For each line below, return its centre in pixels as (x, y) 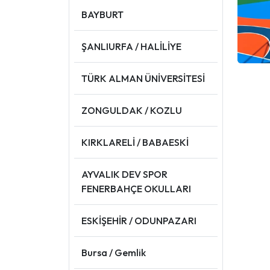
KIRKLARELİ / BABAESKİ (135, 142)
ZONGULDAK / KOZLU (132, 110)
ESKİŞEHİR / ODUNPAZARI (139, 220)
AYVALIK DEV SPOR (124, 174)
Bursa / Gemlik (114, 252)
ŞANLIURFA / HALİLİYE (131, 46)
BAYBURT (102, 14)
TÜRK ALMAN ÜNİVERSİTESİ (143, 78)
